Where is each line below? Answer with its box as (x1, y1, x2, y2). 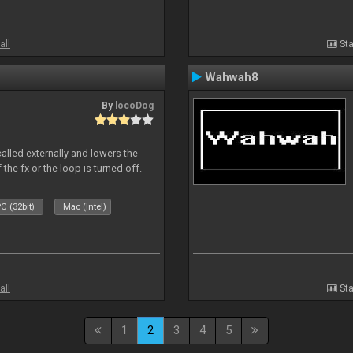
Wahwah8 (205, 70, 258, 84)
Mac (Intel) (63, 202, 107, 212)
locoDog (115, 100, 154, 111)
